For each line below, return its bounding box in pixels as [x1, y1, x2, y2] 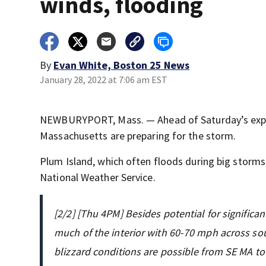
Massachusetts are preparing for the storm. [40, 129, 236, 142]
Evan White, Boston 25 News [53, 58, 190, 72]
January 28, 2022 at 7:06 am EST [40, 74, 168, 85]
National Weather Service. [40, 170, 156, 184]
